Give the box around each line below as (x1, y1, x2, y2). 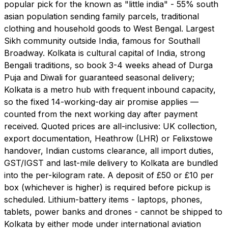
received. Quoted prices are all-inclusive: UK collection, (4, 121, 217, 132)
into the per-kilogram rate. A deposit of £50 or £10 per (4, 170, 214, 181)
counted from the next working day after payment (4, 109, 197, 120)
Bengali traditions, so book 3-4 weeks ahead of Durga (4, 60, 213, 71)
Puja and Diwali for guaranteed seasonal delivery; (4, 72, 194, 83)
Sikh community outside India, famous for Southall (4, 36, 200, 46)
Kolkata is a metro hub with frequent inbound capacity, (4, 84, 216, 95)
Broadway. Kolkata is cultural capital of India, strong (4, 48, 205, 59)
